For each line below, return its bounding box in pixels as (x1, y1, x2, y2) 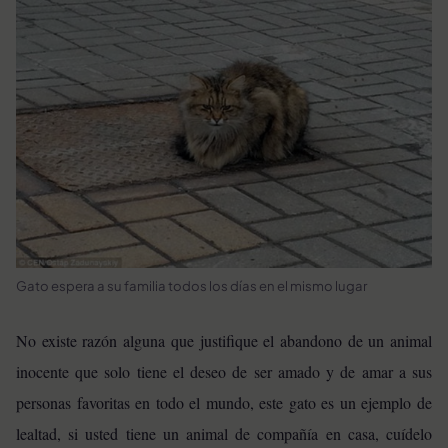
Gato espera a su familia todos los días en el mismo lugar (16, 277, 367, 295)
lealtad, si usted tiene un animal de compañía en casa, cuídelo (16, 423, 432, 445)
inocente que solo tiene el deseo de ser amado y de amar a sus (16, 361, 432, 383)
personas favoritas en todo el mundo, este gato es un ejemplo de (16, 392, 432, 414)
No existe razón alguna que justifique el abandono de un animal (16, 330, 432, 352)
